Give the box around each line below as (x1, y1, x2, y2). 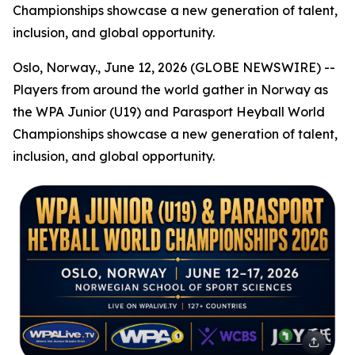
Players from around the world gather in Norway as (13, 82, 328, 97)
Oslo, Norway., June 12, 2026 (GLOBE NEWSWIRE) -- (13, 59, 335, 75)
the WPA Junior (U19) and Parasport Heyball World (13, 104, 325, 120)
